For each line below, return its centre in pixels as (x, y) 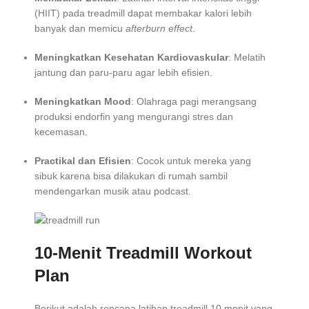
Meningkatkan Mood (83, 102)
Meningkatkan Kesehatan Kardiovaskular (131, 58)
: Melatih (247, 58)
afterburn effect (159, 29)
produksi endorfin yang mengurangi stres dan (134, 117)
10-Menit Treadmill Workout (143, 253)
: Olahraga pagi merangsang (194, 102)
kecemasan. (61, 132)
